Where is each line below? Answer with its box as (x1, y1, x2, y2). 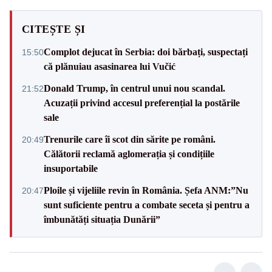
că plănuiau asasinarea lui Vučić (44, 61, 175, 72)
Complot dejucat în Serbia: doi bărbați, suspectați (44, 46, 248, 57)
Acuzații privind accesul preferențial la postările (44, 97, 240, 108)
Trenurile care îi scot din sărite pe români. (44, 134, 216, 144)
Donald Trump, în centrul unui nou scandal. (44, 83, 225, 93)
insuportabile (44, 163, 98, 174)
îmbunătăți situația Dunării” (44, 214, 160, 225)
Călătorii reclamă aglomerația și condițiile (44, 148, 214, 159)
